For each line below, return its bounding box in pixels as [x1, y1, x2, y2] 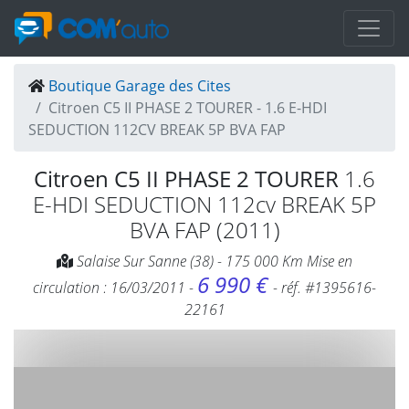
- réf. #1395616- [273, 278, 376, 298]
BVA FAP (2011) [129, 215, 280, 245]
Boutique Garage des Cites [48, 76, 231, 96]
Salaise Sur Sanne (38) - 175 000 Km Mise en [73, 251, 352, 271]
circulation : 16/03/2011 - [33, 278, 197, 298]
